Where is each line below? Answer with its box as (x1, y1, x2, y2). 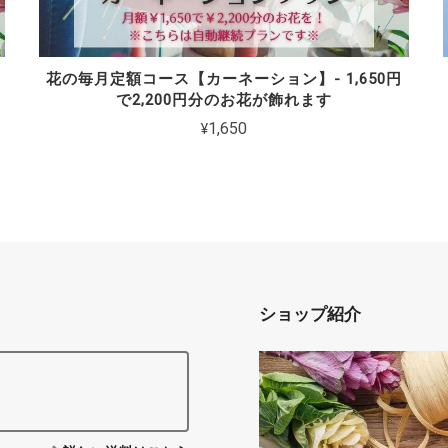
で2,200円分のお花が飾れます (115, 90, 332, 109)
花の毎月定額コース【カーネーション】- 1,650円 (45, 69, 402, 88)
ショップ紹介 (259, 304, 362, 324)
